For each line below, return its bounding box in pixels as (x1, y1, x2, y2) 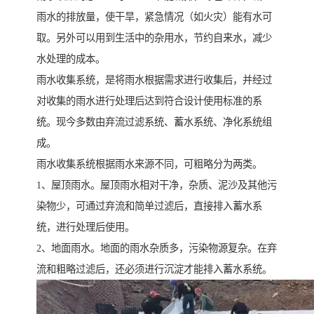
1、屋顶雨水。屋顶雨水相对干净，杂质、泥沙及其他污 (36, 179, 277, 191)
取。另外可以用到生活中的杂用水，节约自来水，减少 (36, 32, 272, 44)
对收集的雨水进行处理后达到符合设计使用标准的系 (36, 95, 262, 107)
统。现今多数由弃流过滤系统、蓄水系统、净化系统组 (36, 116, 272, 128)
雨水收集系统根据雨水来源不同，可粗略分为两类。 (36, 158, 262, 170)
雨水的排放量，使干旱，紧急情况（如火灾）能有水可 (36, 11, 272, 23)
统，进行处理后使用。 (36, 221, 135, 233)
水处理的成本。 (36, 53, 105, 65)
